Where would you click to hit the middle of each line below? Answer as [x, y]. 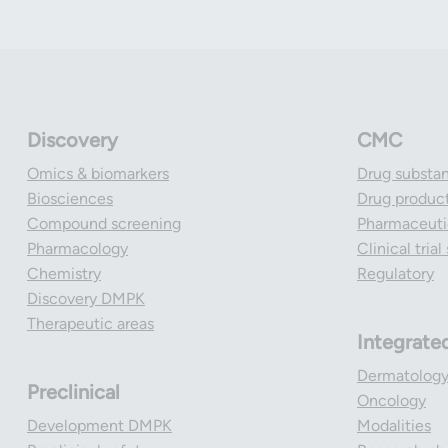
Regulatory [395, 273]
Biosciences [70, 198]
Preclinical [73, 392]
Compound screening [104, 223]
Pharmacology [77, 248]
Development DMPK [99, 425]
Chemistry [64, 273]
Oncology [391, 400]
